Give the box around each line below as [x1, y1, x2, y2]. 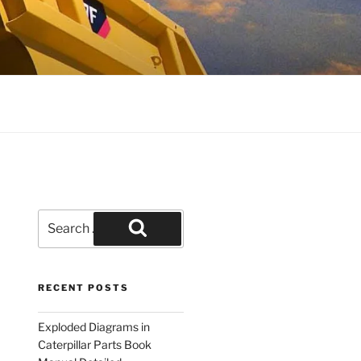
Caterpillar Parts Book [38, 338, 152, 352]
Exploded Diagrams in [38, 320, 151, 334]
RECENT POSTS [38, 282, 130, 294]
